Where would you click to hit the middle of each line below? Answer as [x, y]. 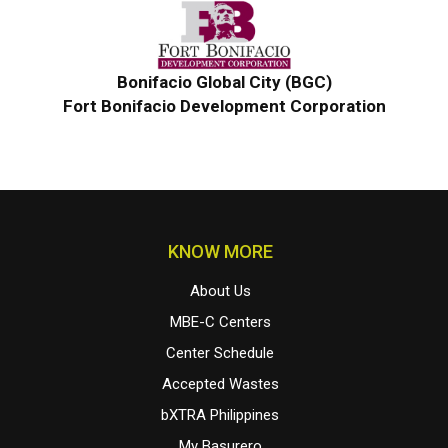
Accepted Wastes [220, 384]
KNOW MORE [220, 252]
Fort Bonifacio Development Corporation [224, 106]
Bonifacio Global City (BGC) [224, 82]
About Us [220, 291]
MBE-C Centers [220, 322]
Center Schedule [220, 353]
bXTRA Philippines [220, 415]
